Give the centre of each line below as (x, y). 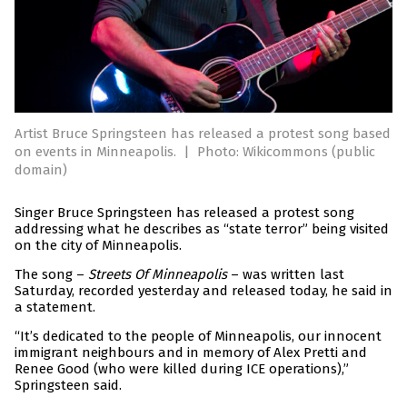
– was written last (286, 275)
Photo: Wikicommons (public (286, 152)
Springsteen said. (68, 386)
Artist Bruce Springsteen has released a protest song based (203, 134)
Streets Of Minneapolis (158, 275)
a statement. (55, 308)
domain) (41, 170)
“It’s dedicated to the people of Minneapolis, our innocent (198, 337)
